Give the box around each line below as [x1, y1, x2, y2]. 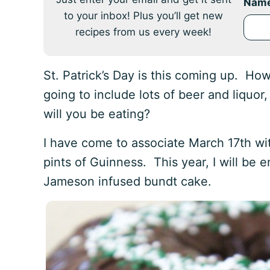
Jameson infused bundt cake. [43, 174, 212, 189]
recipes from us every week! [75, 26, 212, 38]
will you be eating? [43, 107, 157, 121]
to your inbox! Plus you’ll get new [64, 10, 223, 22]
